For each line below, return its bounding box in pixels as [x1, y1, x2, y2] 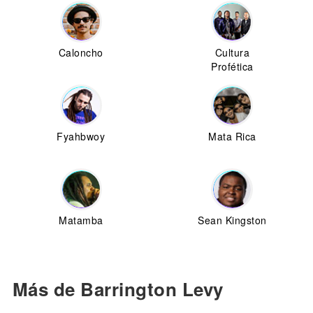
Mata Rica [208, 129, 256, 143]
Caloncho [58, 45, 103, 59]
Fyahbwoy [57, 129, 105, 143]
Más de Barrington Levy [12, 276, 224, 302]
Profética [211, 59, 254, 73]
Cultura [214, 45, 249, 59]
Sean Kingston [198, 213, 267, 227]
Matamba [59, 213, 103, 227]
